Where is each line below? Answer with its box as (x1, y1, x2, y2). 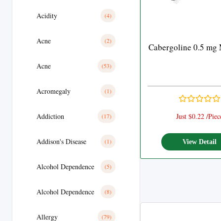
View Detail (183, 138, 217, 146)
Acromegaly (37, 86, 71, 96)
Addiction (37, 111, 64, 121)
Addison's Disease (37, 137, 86, 146)
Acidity (37, 11, 57, 20)
